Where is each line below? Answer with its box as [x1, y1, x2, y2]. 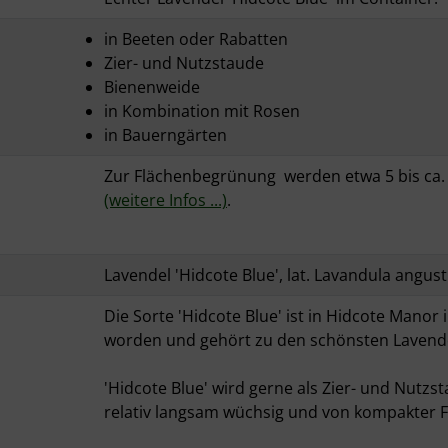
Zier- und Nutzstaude [104, 52, 264, 75]
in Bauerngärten [104, 124, 227, 147]
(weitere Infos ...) [104, 189, 227, 212]
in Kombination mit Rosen [104, 100, 300, 123]
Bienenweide [104, 76, 200, 99]
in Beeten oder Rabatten [104, 28, 288, 51]
